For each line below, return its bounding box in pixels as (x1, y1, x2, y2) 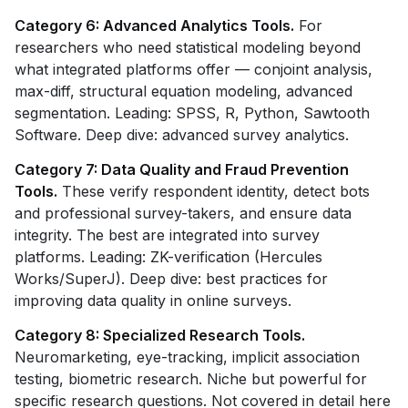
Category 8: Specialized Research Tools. (15, 326, 305, 344)
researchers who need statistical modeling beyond (15, 38, 361, 56)
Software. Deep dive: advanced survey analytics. (15, 126, 349, 144)
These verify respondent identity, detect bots (57, 182, 370, 200)
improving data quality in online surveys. (15, 291, 291, 310)
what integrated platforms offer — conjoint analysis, (15, 60, 372, 78)
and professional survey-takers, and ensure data (15, 204, 352, 222)
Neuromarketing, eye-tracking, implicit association (15, 348, 360, 366)
